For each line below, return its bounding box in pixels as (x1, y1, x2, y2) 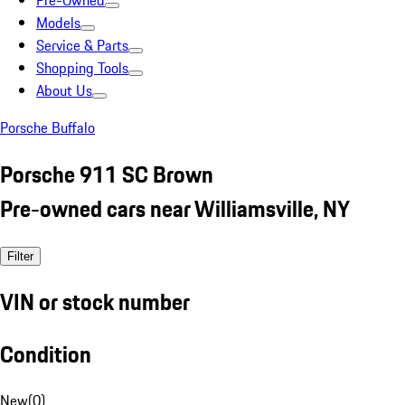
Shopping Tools (36, 57, 128, 79)
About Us (36, 80, 92, 101)
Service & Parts (36, 34, 128, 56)
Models (36, 12, 80, 33)
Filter (7, 249, 33, 263)
